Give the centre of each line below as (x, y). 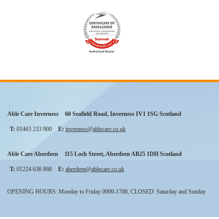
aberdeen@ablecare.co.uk (95, 169)
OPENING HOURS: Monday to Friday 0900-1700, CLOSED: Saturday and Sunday (107, 192)
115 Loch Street (84, 154)
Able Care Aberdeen (33, 154)
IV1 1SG (147, 114)
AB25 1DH (145, 154)
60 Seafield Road (86, 114)
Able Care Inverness (33, 114)
